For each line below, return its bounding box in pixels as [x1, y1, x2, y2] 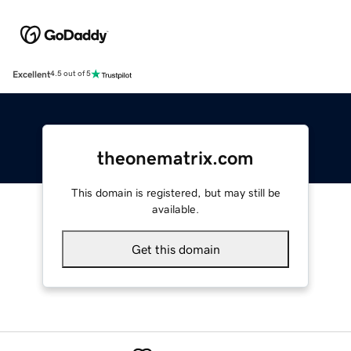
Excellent [13, 69, 50, 79]
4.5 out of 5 [50, 70, 91, 78]
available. [152, 203, 199, 215]
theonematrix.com [97, 148, 254, 168]
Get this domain [131, 242, 220, 255]
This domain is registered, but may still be [71, 186, 280, 198]
